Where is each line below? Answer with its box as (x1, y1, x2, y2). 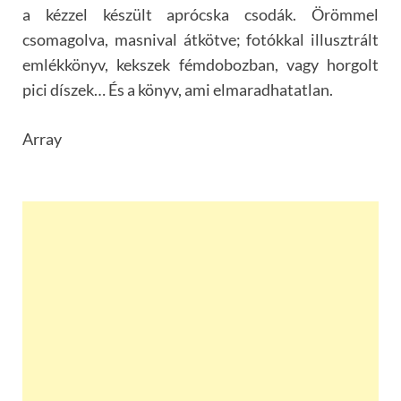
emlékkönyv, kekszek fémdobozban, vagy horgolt (22, 54, 379, 74)
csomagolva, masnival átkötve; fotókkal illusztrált (22, 29, 379, 49)
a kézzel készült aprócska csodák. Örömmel (22, 4, 379, 24)
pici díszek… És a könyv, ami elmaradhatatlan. (22, 79, 333, 99)
